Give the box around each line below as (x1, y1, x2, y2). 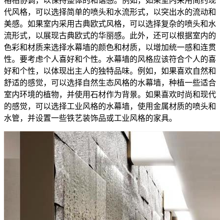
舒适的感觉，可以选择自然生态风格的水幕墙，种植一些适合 (4, 78, 216, 87)
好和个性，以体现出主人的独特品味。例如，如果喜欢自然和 (4, 66, 216, 75)
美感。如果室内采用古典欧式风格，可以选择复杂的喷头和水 (4, 19, 216, 28)
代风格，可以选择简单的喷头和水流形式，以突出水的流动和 (4, 7, 216, 16)
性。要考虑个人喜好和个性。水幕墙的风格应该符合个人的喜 (4, 55, 216, 63)
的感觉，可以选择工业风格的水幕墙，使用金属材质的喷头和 (4, 102, 216, 110)
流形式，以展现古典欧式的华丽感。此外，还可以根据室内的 (4, 31, 216, 40)
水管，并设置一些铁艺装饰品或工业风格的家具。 (4, 113, 177, 122)
